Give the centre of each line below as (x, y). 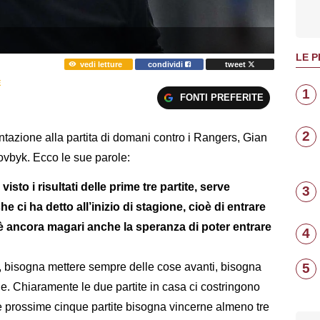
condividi (167, 64)
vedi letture (101, 64)
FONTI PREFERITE (221, 97)
